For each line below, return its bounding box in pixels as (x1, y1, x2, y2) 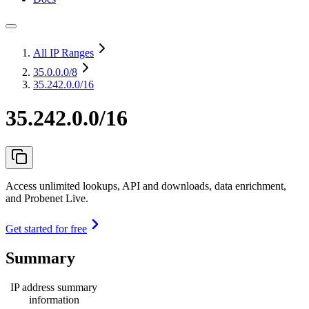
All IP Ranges (33, 47, 94, 59)
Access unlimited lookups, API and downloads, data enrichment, (6, 179, 286, 192)
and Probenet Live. (6, 192, 88, 204)
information (28, 293, 79, 306)
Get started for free (6, 222, 87, 235)
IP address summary (10, 281, 97, 293)
